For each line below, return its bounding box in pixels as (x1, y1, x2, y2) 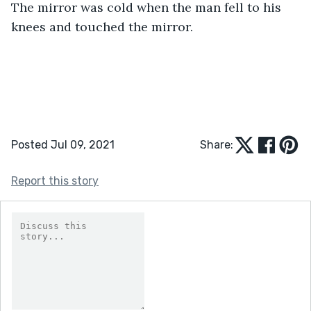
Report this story (11, 174, 99, 187)
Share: (200, 137, 233, 151)
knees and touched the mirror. (11, 18, 193, 35)
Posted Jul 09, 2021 (11, 137, 115, 151)
